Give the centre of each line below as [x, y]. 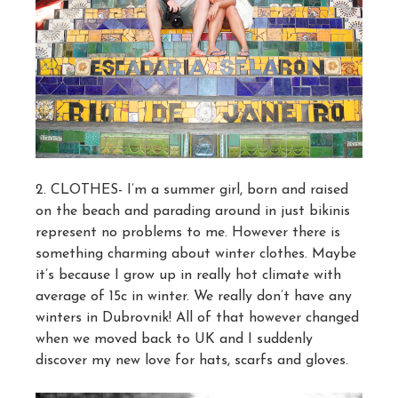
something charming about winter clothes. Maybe [196, 255]
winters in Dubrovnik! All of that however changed [197, 318]
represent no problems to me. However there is [188, 233]
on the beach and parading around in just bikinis [193, 212]
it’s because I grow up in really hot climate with [188, 276]
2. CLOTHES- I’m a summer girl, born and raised [192, 191]
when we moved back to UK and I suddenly [174, 340]
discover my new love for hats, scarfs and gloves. [192, 361]
